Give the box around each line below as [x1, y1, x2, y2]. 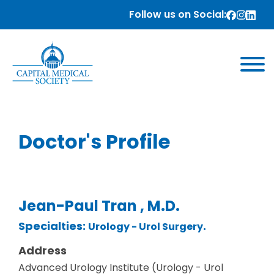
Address [18, 243, 67, 258]
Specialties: [18, 218, 88, 234]
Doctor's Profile [18, 128, 170, 155]
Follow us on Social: [129, 7, 226, 21]
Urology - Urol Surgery [88, 220, 203, 234]
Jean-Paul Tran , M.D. [18, 196, 180, 216]
